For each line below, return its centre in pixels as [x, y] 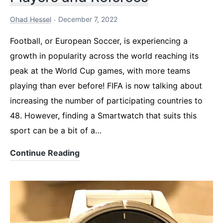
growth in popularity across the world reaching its [104, 56]
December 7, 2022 [88, 19]
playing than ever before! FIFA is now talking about [106, 85]
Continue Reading [45, 153]
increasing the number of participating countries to [106, 100]
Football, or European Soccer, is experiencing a [99, 41]
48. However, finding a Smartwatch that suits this [103, 115]
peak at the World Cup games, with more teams [100, 70]
